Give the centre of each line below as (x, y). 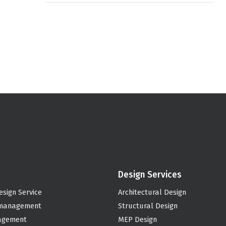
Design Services (150, 175)
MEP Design (137, 220)
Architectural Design (152, 192)
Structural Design (148, 206)
